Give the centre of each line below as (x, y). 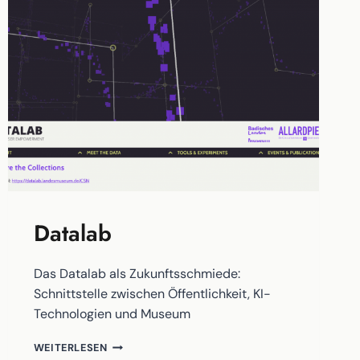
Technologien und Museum (112, 314)
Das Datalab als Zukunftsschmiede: (137, 274)
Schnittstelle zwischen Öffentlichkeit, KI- (152, 294)
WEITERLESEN (70, 348)
